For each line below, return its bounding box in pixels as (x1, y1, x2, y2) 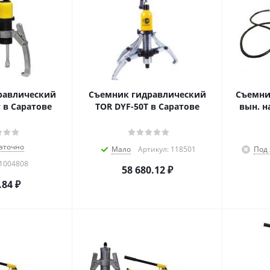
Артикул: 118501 (137, 144, 196, 154)
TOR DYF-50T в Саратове (95, 101, 199, 112)
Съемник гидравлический (89, 89, 206, 100)
